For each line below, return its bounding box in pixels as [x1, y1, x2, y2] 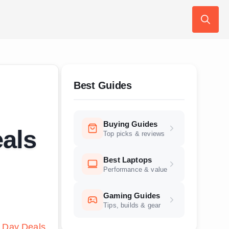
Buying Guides [103, 119, 158, 128]
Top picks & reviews [103, 130, 165, 138]
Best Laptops [103, 155, 152, 164]
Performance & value [103, 166, 168, 173]
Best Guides [74, 80, 132, 91]
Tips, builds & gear [103, 201, 161, 209]
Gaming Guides [103, 191, 161, 200]
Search [192, 34, 222, 44]
